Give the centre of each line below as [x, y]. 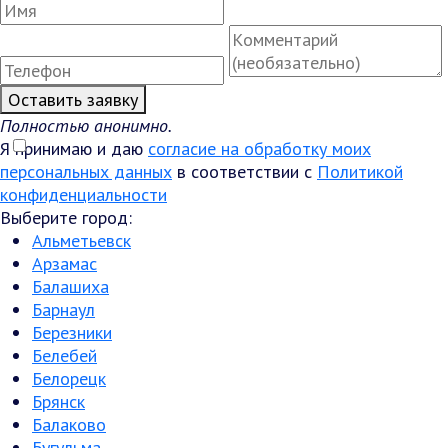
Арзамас [64, 263]
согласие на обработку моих [259, 148]
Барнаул [63, 309]
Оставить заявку [73, 99]
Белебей [64, 355]
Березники [72, 332]
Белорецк [69, 378]
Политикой [360, 171]
